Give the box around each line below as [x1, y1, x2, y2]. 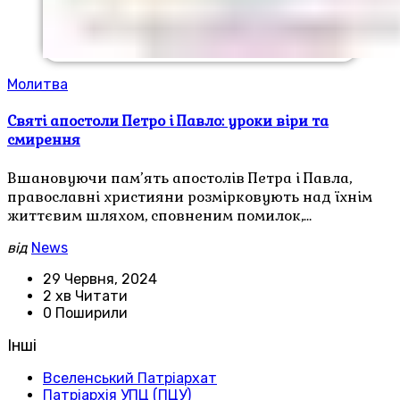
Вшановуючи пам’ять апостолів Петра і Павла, [7, 168, 352, 187]
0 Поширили [43, 304, 128, 321]
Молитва [7, 76, 68, 93]
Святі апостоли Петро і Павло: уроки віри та [7, 112, 329, 131]
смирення [7, 130, 80, 150]
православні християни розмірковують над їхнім [7, 187, 372, 206]
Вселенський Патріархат [43, 369, 217, 387]
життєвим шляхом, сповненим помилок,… [7, 205, 312, 225]
